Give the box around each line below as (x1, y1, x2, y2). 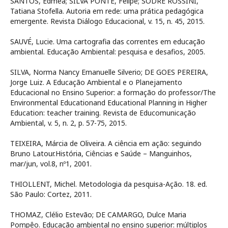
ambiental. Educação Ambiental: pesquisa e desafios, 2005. (10, 47, 205, 57)
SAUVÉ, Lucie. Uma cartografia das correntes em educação (10, 37, 205, 47)
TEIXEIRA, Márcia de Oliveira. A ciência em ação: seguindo (10, 138, 202, 149)
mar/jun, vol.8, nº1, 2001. (10, 159, 92, 169)
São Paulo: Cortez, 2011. (10, 189, 92, 199)
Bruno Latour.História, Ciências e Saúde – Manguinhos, (10, 149, 192, 159)
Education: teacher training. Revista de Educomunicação (10, 108, 196, 118)
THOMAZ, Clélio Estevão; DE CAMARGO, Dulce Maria (10, 210, 186, 220)
